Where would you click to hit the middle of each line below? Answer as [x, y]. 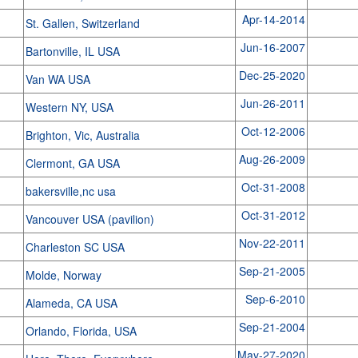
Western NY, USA [71, 107]
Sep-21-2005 [272, 271]
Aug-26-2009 [272, 159]
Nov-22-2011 [272, 243]
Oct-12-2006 [273, 131]
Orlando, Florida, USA [82, 331]
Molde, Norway [65, 275]
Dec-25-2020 [272, 75]
